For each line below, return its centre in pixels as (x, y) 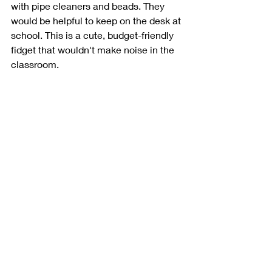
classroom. (36, 64)
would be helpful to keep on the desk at (97, 20)
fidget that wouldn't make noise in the (94, 49)
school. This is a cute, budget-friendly (93, 35)
